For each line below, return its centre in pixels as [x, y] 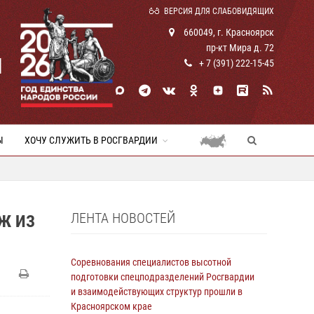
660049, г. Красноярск [228, 32]
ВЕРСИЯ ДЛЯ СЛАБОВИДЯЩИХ [219, 11]
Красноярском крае [111, 306]
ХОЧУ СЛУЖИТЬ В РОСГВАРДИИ [91, 140]
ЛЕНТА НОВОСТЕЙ [123, 218]
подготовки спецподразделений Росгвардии [163, 277]
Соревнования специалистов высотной [151, 262]
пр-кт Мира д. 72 [240, 48]
